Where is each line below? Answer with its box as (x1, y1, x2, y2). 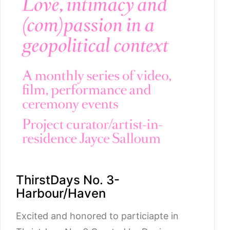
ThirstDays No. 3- (16, 172, 120, 187)
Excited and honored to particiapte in (16, 210, 179, 221)
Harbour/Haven (16, 185, 106, 201)
